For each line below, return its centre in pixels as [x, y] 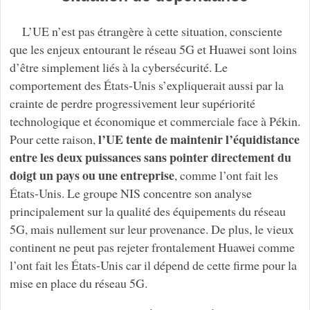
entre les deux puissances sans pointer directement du [150, 157]
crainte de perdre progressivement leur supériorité [132, 103]
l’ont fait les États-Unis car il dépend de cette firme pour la [153, 265]
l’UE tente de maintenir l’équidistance [199, 139]
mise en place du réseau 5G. [78, 283]
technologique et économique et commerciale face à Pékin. [155, 121]
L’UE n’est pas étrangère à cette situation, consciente [152, 31]
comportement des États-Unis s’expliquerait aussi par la [146, 85]
